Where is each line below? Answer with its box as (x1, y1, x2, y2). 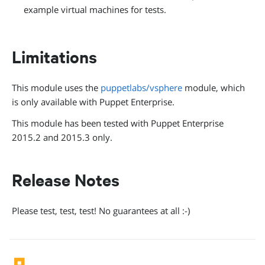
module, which (182, 82, 245, 93)
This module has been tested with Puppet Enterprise (12, 117, 224, 129)
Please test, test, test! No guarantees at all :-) (12, 205, 190, 216)
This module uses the (12, 82, 101, 93)
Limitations (12, 46, 97, 68)
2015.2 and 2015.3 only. (12, 131, 112, 143)
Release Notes (12, 169, 119, 191)
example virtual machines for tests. (24, 4, 166, 15)
